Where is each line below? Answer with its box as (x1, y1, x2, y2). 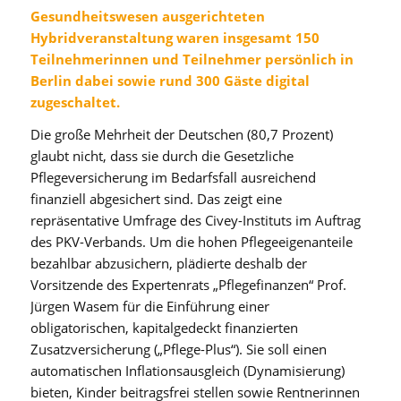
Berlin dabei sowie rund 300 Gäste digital (30, 71, 310, 90)
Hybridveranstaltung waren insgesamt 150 (30, 28, 320, 47)
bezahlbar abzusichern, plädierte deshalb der (30, 254, 307, 273)
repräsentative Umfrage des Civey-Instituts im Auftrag (30, 211, 361, 230)
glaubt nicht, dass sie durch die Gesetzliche (30, 147, 294, 166)
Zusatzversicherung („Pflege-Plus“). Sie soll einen (30, 340, 327, 359)
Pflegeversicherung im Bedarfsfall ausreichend (30, 168, 316, 187)
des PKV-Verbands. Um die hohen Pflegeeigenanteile (30, 233, 353, 252)
